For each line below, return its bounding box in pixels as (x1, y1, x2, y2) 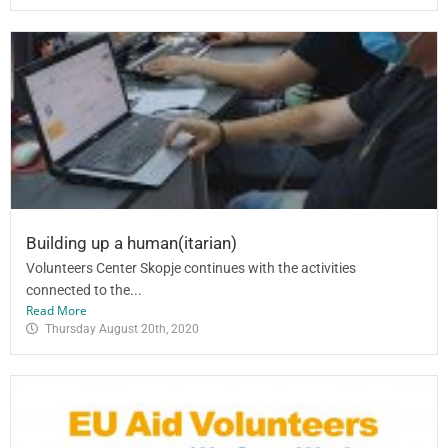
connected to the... (26, 281, 142, 298)
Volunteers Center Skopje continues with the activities (26, 259, 356, 276)
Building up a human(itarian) (26, 232, 237, 253)
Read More (26, 301, 87, 319)
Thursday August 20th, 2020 (45, 321, 199, 336)
